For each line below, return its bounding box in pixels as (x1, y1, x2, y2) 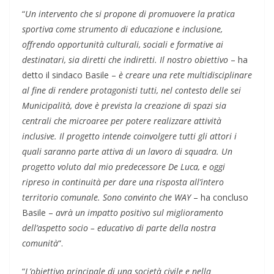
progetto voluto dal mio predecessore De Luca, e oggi (22, 161, 225, 173)
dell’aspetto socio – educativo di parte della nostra (22, 222, 216, 234)
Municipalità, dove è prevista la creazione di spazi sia (22, 100, 226, 112)
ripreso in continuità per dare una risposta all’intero (22, 176, 224, 188)
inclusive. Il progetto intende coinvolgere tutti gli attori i (22, 130, 237, 143)
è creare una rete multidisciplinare (119, 69, 252, 81)
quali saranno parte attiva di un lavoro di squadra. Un (22, 146, 232, 158)
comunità (22, 237, 58, 250)
